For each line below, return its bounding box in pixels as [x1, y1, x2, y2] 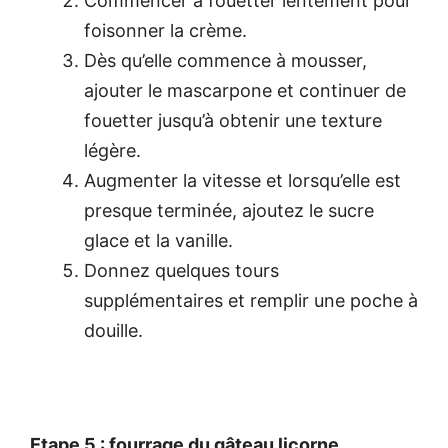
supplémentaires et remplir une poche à [84, 289, 418, 311]
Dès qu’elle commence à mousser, [84, 49, 367, 71]
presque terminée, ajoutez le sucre [84, 199, 374, 221]
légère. [84, 139, 141, 161]
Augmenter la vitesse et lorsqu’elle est [84, 169, 401, 191]
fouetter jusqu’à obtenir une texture [84, 109, 382, 131]
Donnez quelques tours [84, 259, 279, 281]
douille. [84, 319, 143, 341]
